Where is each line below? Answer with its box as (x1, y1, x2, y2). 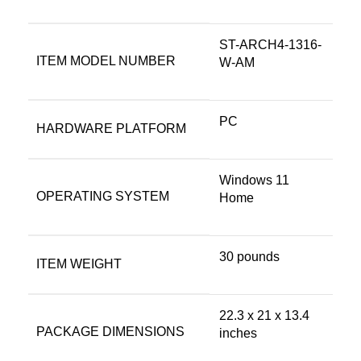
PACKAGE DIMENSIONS (36, 325, 185, 339)
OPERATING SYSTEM (36, 189, 169, 204)
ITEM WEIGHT (36, 257, 122, 272)
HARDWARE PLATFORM (36, 122, 186, 136)
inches (219, 326, 257, 341)
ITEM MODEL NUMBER (36, 54, 176, 68)
